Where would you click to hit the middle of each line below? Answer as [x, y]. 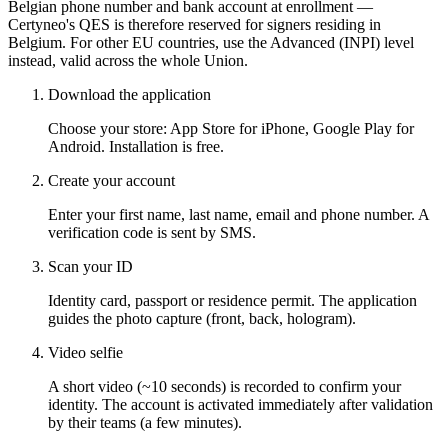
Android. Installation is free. [136, 147]
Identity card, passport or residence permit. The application [232, 301]
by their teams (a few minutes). [145, 423]
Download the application [129, 95]
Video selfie [85, 353]
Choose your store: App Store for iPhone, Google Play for [231, 129]
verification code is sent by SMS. [152, 233]
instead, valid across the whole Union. [128, 61]
